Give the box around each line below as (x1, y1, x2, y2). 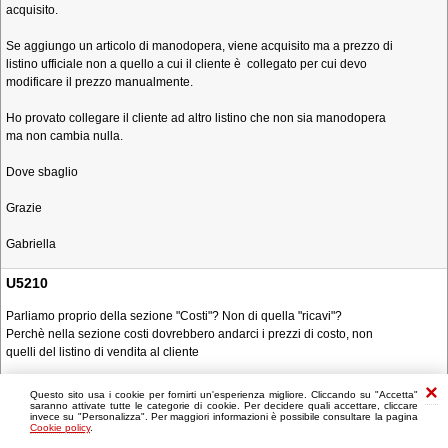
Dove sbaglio (6, 165, 78, 179)
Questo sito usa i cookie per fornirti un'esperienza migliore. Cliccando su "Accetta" (30, 389, 418, 400)
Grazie (6, 201, 42, 215)
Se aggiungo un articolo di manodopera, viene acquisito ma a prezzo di (6, 39, 393, 53)
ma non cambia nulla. (6, 129, 123, 143)
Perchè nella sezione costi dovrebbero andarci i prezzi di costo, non (6, 327, 373, 341)
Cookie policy (30, 422, 90, 433)
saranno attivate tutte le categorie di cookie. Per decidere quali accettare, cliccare (30, 400, 418, 411)
